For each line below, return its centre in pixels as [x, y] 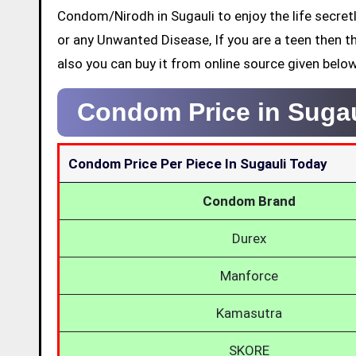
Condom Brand [249, 201]
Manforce [249, 276]
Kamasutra [249, 313]
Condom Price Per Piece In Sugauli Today [198, 164]
